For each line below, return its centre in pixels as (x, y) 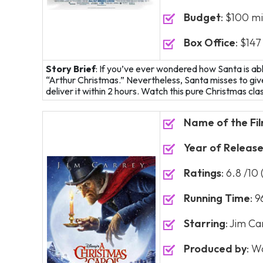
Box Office (210, 43)
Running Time (217, 198)
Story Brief (71, 69)
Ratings (203, 173)
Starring (205, 223)
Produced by (215, 249)
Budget (202, 17)
